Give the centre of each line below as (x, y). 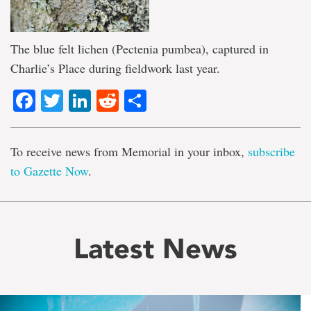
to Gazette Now (49, 171)
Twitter (96, 101)
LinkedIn (133, 101)
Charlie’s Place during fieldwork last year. (115, 68)
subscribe (271, 152)
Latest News (155, 249)
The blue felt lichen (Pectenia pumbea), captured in (140, 49)
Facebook (84, 101)
